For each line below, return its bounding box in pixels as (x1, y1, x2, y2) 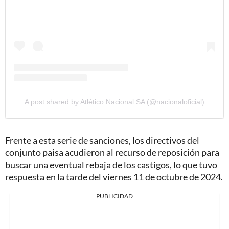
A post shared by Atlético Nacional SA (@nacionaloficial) (25, 97, 204, 106)
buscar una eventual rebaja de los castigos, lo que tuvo (5, 158, 217, 170)
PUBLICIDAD (96, 192, 133, 200)
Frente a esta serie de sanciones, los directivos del (5, 134, 199, 146)
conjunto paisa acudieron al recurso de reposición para (5, 146, 219, 158)
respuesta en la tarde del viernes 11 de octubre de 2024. (5, 171, 223, 182)
